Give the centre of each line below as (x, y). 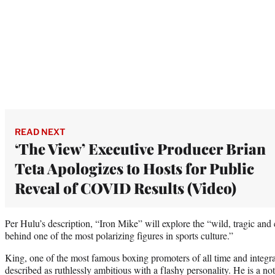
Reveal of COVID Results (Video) (126, 188)
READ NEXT (40, 131)
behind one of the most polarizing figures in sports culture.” (119, 235)
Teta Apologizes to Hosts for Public (134, 168)
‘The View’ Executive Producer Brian (140, 148)
